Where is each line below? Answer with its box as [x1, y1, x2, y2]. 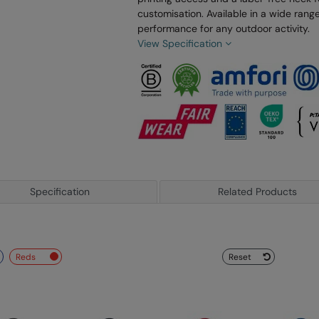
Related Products [217, 184, 297, 198]
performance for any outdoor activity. [137, 21, 310, 35]
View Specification [137, 36, 226, 50]
